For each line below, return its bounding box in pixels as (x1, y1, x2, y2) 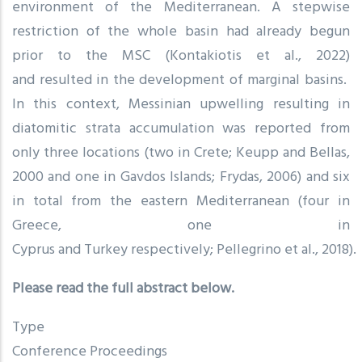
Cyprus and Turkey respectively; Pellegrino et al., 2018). (12, 238, 356, 262)
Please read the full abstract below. (12, 276, 234, 301)
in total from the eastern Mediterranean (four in (12, 189, 350, 213)
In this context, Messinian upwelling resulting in (12, 92, 350, 116)
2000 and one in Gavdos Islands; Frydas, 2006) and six (12, 165, 350, 189)
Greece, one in (12, 213, 350, 238)
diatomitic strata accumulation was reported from (12, 116, 350, 141)
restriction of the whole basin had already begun (12, 19, 350, 44)
